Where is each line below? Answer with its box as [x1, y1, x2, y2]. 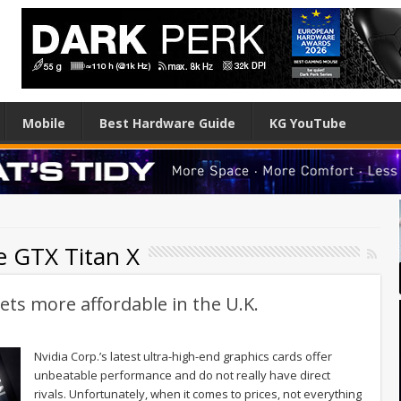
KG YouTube [269, 115, 346, 132]
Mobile [22, 115, 65, 132]
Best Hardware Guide [99, 115, 235, 132]
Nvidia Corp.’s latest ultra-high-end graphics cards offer [34, 347, 332, 364]
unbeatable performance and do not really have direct [34, 366, 330, 383]
